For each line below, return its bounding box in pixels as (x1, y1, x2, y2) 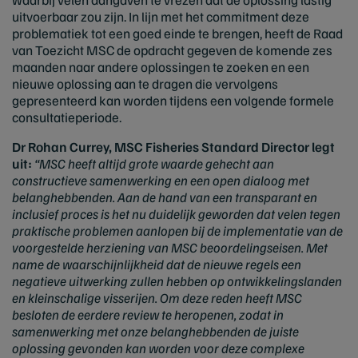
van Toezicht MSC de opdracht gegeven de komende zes (12, 42, 332, 58)
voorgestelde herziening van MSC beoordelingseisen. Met (12, 239, 328, 256)
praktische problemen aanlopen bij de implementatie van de (12, 222, 343, 239)
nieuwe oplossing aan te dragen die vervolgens (12, 75, 278, 92)
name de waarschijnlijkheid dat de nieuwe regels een (12, 256, 301, 272)
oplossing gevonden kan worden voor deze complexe (12, 340, 304, 356)
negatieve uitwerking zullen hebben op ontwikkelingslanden (12, 272, 342, 289)
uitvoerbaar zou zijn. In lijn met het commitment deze (12, 8, 309, 25)
